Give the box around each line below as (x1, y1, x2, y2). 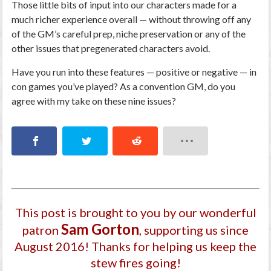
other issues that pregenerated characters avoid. (11, 42, 211, 54)
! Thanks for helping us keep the (85, 239, 256, 254)
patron (22, 223, 61, 238)
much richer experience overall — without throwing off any (11, 13, 252, 25)
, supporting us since (139, 223, 249, 238)
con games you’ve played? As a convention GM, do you (11, 80, 236, 92)
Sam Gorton (61, 220, 139, 238)
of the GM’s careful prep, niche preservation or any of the (11, 28, 246, 39)
